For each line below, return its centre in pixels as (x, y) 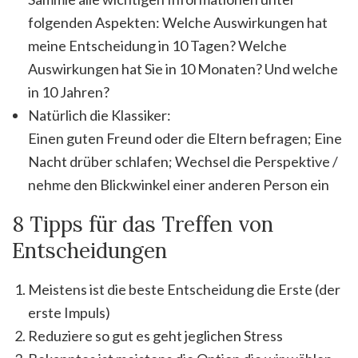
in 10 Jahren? (69, 92)
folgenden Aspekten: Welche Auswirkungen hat (178, 22)
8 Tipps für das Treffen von (143, 224)
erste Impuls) (69, 312)
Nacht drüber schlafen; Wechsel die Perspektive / (183, 161)
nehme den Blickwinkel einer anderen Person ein (179, 185)
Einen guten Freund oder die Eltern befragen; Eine (185, 138)
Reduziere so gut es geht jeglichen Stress (155, 336)
